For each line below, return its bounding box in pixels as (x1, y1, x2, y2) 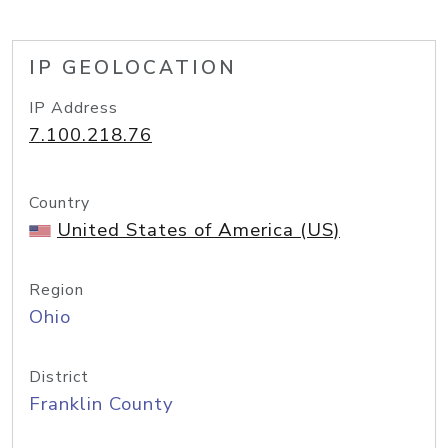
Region (29, 279, 84, 301)
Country (29, 192, 90, 214)
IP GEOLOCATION (29, 55, 237, 81)
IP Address (29, 97, 118, 119)
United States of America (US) (57, 217, 340, 243)
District (29, 366, 89, 388)
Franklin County (29, 391, 174, 417)
